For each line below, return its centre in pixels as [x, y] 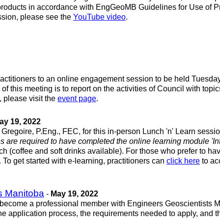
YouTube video [99, 17]
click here [183, 161]
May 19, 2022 [74, 194]
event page [77, 99]
